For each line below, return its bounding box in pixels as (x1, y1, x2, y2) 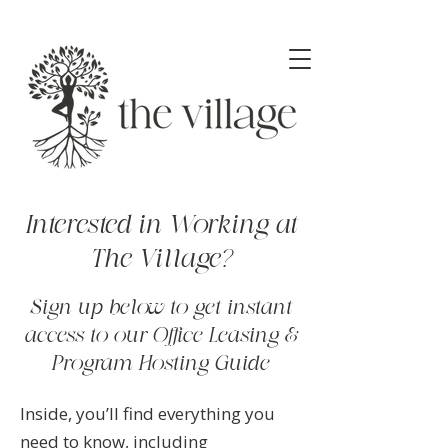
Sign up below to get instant (29, 298, 291, 319)
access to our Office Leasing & (23, 326, 297, 347)
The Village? (89, 247, 231, 274)
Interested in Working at (24, 213, 296, 240)
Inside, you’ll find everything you (20, 402, 275, 425)
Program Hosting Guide (51, 354, 269, 375)
